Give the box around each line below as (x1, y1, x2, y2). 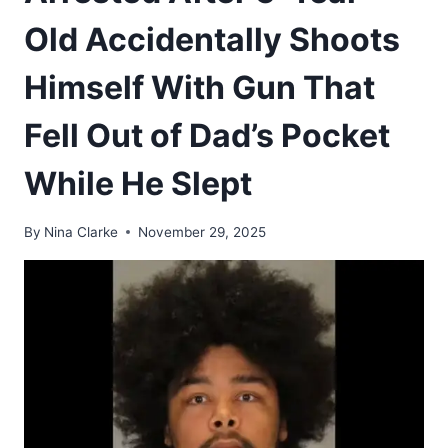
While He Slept (24, 163, 252, 203)
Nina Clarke (44, 223, 119, 240)
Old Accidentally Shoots (24, 19, 400, 59)
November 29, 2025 (138, 223, 267, 240)
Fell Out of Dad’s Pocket (24, 115, 390, 155)
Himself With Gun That (24, 67, 375, 107)
